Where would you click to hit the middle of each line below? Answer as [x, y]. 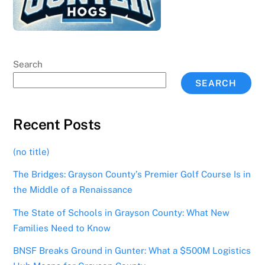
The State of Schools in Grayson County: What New [122, 212]
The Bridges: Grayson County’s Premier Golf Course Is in [132, 174]
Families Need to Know [62, 228]
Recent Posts [57, 125]
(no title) [32, 152]
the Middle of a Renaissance [73, 190]
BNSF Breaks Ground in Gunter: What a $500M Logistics [132, 250]
